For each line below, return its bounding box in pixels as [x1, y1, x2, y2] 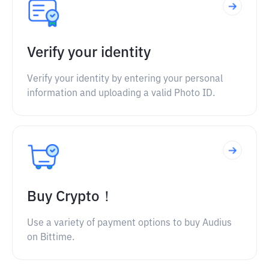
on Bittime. [27, 233, 74, 243]
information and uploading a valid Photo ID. [27, 89, 215, 98]
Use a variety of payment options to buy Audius [27, 219, 232, 228]
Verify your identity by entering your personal [27, 74, 223, 84]
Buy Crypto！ [27, 190, 114, 204]
